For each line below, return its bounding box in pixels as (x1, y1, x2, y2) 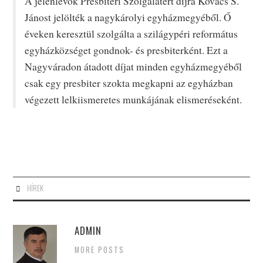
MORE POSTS (75, 244, 125, 255)
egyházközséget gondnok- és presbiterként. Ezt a (25, 43, 228, 57)
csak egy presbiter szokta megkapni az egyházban (25, 76, 234, 90)
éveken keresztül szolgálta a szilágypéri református (25, 26, 238, 41)
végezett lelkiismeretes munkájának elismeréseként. (25, 92, 242, 106)
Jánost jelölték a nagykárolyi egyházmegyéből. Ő (25, 10, 232, 24)
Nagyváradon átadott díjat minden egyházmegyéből (25, 59, 242, 73)
